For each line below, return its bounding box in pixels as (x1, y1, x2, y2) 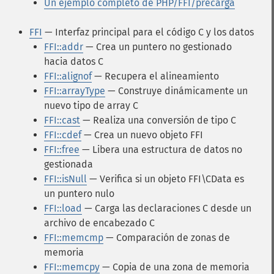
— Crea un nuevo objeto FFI (81, 129, 203, 141)
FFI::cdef (44, 129, 81, 141)
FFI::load (44, 202, 82, 214)
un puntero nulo (44, 188, 114, 199)
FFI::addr (44, 41, 83, 53)
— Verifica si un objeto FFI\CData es (87, 173, 244, 185)
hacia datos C (44, 56, 103, 67)
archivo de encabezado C (44, 217, 155, 229)
